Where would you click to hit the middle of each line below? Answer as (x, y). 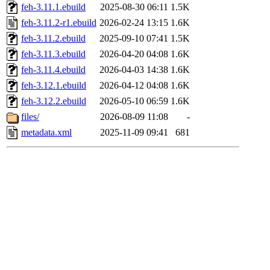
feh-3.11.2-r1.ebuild (59, 23)
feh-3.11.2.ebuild (53, 39)
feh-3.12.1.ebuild (54, 86)
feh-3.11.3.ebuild (53, 54)
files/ (30, 117)
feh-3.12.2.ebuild (54, 101)
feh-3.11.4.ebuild (53, 70)
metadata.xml (46, 133)
